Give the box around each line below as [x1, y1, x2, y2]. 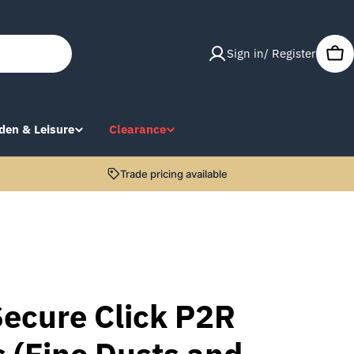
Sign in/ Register [227, 45, 316, 61]
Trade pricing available [119, 168, 228, 180]
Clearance [109, 122, 166, 137]
